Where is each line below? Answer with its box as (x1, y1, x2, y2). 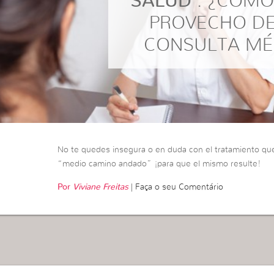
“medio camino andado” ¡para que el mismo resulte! (57, 160, 261, 169)
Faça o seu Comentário (135, 183, 224, 192)
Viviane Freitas (73, 183, 129, 192)
